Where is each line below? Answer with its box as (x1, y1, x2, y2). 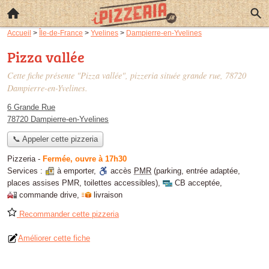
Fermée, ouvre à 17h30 (43, 154, 127, 164)
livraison (94, 190, 122, 200)
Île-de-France (39, 29, 83, 37)
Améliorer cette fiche (18, 234, 90, 243)
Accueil (7, 29, 31, 37)
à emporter (57, 166, 94, 176)
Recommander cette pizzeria (17, 210, 119, 219)
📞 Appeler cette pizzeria (12, 134, 98, 144)
